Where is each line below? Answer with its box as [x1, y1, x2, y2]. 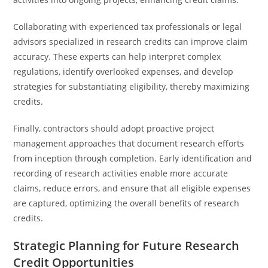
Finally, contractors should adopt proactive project [13, 123, 215, 134]
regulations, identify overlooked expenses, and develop [13, 66, 234, 77]
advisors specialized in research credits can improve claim [13, 36, 248, 47]
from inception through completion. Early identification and [13, 153, 252, 164]
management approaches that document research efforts [13, 138, 245, 149]
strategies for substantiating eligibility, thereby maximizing [13, 81, 250, 92]
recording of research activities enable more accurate [13, 167, 229, 179]
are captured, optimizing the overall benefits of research [13, 197, 240, 209]
